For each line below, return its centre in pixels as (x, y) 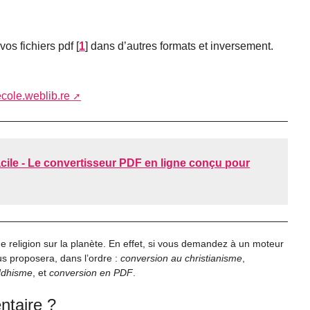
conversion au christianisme (181, 258)
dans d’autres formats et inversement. (181, 46)
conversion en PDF (91, 273)
